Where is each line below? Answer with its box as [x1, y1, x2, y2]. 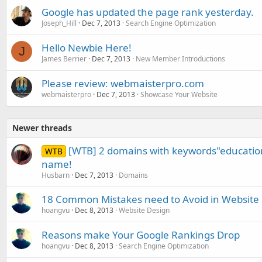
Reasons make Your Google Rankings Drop [42, 227, 240, 242]
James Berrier [42, 53, 87, 64]
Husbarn [42, 170, 70, 180]
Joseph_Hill [42, 18, 77, 28]
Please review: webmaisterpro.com [42, 76, 204, 90]
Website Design [119, 205, 170, 215]
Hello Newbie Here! [42, 40, 132, 54]
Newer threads [12, 122, 72, 133]
